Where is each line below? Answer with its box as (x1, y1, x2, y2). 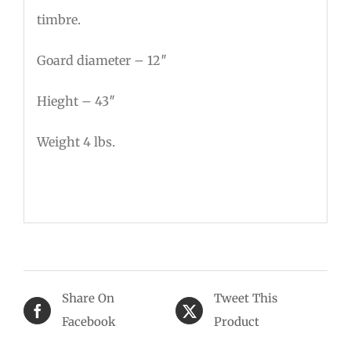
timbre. (36, 11, 81, 27)
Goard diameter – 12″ (36, 52, 167, 68)
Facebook (62, 314, 116, 330)
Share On (62, 291, 114, 306)
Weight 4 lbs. (36, 133, 115, 150)
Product (214, 314, 259, 330)
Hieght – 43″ (36, 92, 115, 109)
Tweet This (214, 291, 277, 306)
